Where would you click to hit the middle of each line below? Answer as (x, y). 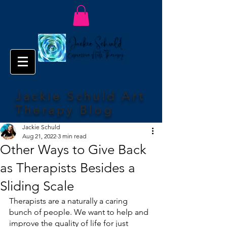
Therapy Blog (64, 110)
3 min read (72, 136)
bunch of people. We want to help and (80, 212)
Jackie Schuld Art (80, 96)
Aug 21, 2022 (39, 136)
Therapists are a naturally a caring (69, 201)
